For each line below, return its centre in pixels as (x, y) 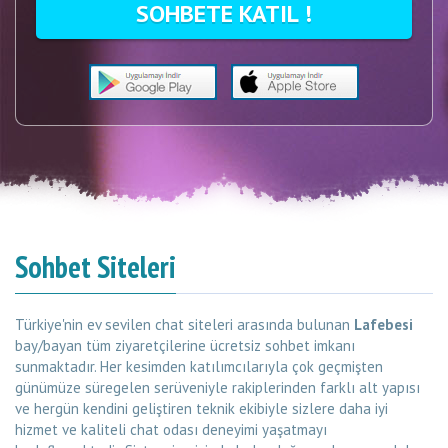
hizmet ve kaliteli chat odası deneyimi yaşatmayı (171, 429)
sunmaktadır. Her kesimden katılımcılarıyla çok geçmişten (199, 366)
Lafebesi (383, 324)
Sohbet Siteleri (95, 266)
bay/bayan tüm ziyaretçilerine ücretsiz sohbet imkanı (185, 345)
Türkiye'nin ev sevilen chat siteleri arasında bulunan (184, 324)
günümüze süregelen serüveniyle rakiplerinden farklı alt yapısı (217, 387)
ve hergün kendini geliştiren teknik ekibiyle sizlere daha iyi (201, 408)
